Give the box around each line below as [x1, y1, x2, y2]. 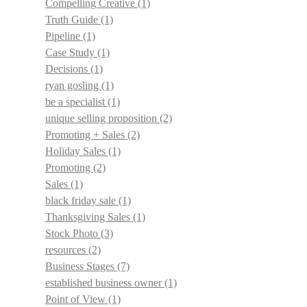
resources [45, 244, 88, 256]
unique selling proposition [45, 112, 160, 124]
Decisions [45, 63, 90, 75]
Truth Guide [45, 14, 101, 25]
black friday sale [45, 195, 119, 206]
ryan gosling [45, 79, 101, 91]
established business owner [45, 277, 164, 288]
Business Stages [45, 260, 117, 272]
